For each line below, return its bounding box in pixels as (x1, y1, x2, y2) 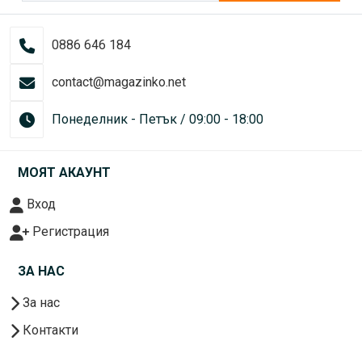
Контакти (19, 322, 78, 339)
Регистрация (29, 224, 109, 240)
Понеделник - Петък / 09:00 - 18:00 (52, 112, 263, 128)
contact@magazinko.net (52, 74, 186, 90)
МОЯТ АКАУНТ (18, 165, 111, 181)
